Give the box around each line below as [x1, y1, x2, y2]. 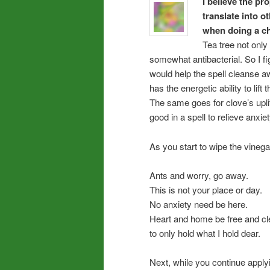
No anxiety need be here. [149, 198, 248, 211]
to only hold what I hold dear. [149, 227, 260, 240]
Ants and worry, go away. [149, 169, 248, 182]
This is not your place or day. [149, 183, 262, 196]
